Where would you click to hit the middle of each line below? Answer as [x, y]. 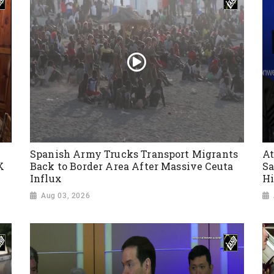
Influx [46, 179]
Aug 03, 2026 [66, 195]
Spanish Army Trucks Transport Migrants [134, 154]
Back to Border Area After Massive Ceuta [132, 166]
